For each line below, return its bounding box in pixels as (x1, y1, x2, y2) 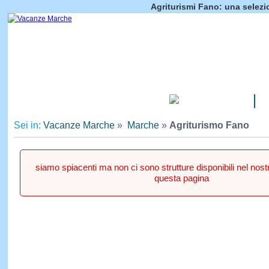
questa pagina (154, 173, 209, 183)
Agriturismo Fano (169, 120, 249, 130)
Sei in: (13, 120, 43, 130)
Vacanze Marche (43, 120, 115, 130)
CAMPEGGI (184, 97, 227, 106)
